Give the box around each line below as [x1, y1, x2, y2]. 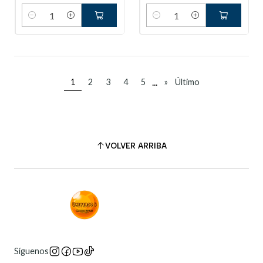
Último [174, 76, 200, 87]
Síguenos [14, 245, 49, 256]
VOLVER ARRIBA [105, 140, 167, 150]
